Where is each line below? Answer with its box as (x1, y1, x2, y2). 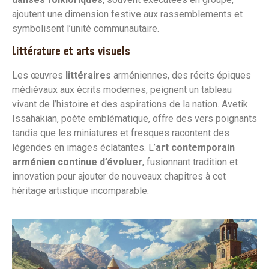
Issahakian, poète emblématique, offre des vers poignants (12, 112, 257, 124)
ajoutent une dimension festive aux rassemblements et (12, 8, 243, 20)
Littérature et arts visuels (12, 43, 130, 60)
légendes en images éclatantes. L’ (12, 141, 156, 153)
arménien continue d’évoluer (12, 156, 142, 168)
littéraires (65, 69, 111, 81)
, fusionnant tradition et (142, 156, 238, 168)
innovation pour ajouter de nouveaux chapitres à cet (12, 170, 226, 182)
